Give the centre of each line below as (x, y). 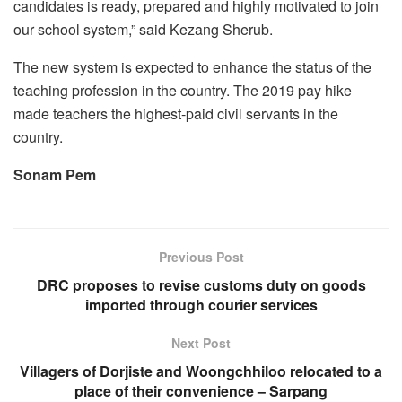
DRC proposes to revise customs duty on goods (201, 284)
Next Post (201, 342)
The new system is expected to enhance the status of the (192, 66)
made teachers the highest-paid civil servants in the (176, 113)
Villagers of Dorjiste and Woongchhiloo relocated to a (201, 371)
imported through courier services (201, 304)
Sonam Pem (57, 174)
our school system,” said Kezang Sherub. (143, 29)
